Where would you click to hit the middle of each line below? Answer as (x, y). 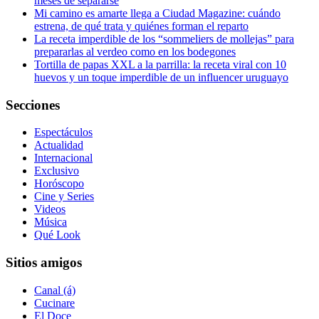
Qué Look (57, 235)
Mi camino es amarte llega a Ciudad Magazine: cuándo (157, 13)
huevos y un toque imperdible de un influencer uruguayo (161, 77)
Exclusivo (57, 171)
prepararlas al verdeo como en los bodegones (135, 51)
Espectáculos (63, 132)
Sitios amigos (44, 263)
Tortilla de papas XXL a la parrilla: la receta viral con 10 (160, 64)
